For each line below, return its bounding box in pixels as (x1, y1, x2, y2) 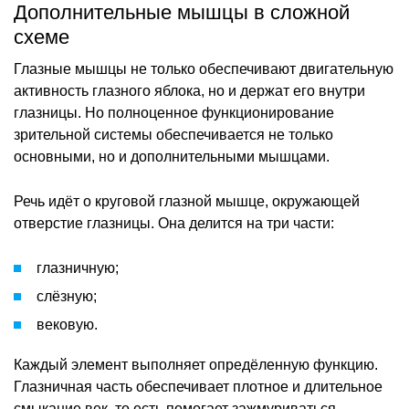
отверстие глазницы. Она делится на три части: (14, 215, 334, 231)
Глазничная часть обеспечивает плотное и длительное (14, 378, 383, 394)
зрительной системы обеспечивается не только (14, 126, 333, 142)
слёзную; (37, 288, 97, 304)
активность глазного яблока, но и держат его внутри (14, 82, 365, 99)
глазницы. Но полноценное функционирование (14, 104, 334, 121)
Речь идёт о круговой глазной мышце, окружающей (14, 193, 360, 209)
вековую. (37, 316, 98, 332)
